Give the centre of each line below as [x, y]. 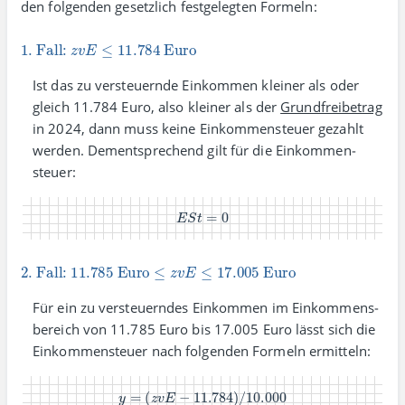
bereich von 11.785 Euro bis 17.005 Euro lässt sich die [204, 329]
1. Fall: [45, 39]
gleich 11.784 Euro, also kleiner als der [157, 107]
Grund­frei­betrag [331, 107]
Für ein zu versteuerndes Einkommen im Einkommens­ [206, 307]
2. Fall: [45, 261]
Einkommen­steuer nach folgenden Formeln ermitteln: [202, 350]
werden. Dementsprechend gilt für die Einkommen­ [194, 150]
